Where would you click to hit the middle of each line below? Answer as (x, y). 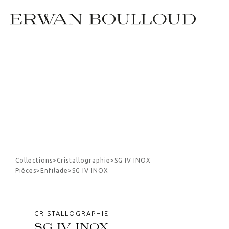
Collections (34, 161)
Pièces (26, 171)
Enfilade (54, 171)
